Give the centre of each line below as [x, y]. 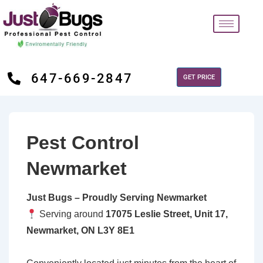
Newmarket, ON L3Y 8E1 [80, 231]
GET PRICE [199, 77]
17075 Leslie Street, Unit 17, [167, 214]
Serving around [72, 214]
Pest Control [83, 143]
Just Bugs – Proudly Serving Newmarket [117, 198]
